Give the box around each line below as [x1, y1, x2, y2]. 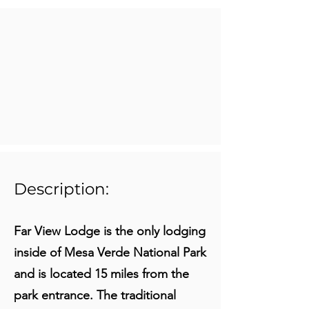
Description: [14, 179, 109, 199]
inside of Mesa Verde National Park [14, 245, 206, 260]
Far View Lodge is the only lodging [14, 223, 206, 239]
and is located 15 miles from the [14, 266, 189, 281]
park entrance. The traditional [14, 288, 176, 303]
